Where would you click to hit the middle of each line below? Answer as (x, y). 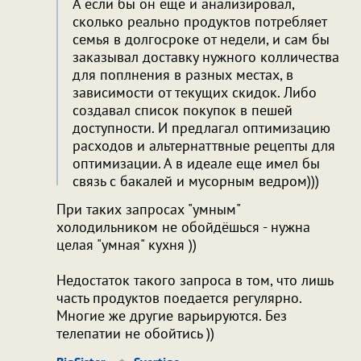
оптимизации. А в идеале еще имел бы (196, 163)
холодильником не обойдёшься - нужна (183, 226)
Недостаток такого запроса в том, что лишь (195, 280)
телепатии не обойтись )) (135, 333)
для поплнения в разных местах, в (183, 74)
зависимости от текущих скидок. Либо (195, 92)
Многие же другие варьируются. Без (172, 315)
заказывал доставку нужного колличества (206, 56)
